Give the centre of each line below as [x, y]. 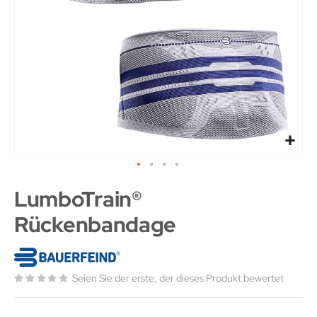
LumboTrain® [78, 199]
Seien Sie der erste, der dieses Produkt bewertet [178, 278]
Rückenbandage [96, 224]
